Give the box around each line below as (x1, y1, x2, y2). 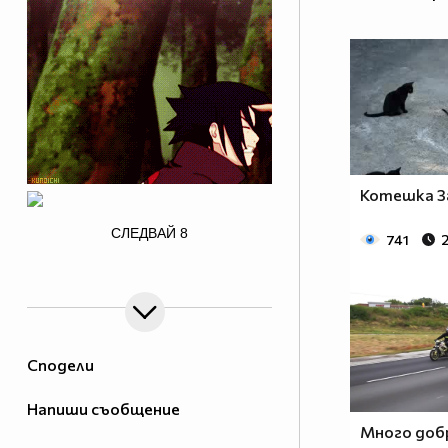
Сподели (27, 355, 94, 375)
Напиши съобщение (27, 399, 180, 419)
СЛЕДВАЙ (111, 225, 176, 242)
